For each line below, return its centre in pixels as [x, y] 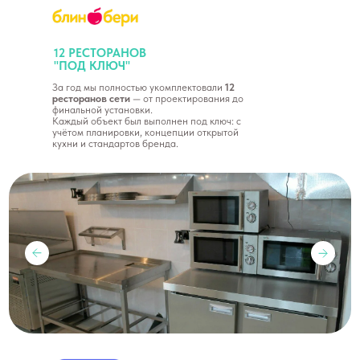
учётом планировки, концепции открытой [145, 132]
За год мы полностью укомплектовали [139, 87]
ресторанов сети [91, 98]
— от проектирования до [187, 98]
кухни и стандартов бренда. [115, 143]
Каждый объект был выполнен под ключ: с [147, 121]
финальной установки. [102, 110]
